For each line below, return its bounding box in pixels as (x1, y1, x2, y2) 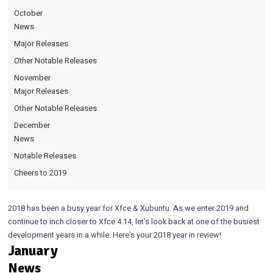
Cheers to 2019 (13, 168, 66, 179)
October (13, 8, 43, 19)
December (13, 120, 50, 132)
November (13, 73, 51, 84)
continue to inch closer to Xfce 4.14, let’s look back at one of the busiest (7, 216, 260, 227)
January (7, 241, 58, 260)
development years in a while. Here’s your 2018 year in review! (7, 229, 221, 241)
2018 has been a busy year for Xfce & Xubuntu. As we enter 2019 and (7, 202, 249, 214)
